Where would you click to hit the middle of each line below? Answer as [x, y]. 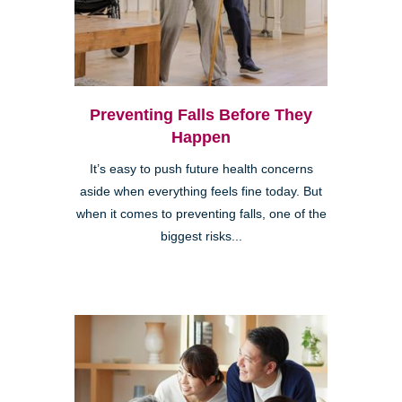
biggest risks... [201, 237]
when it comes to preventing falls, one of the [201, 214]
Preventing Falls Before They [201, 115]
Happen [201, 138]
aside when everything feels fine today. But [201, 192]
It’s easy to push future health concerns [201, 170]
